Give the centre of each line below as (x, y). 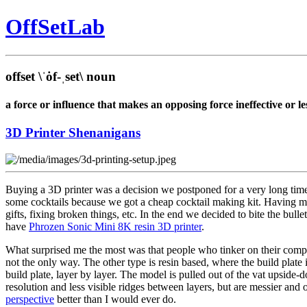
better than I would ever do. (115, 299)
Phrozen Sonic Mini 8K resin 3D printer (115, 226)
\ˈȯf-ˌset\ (61, 76)
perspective (30, 299)
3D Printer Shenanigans (73, 133)
